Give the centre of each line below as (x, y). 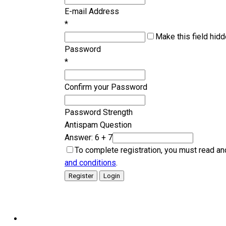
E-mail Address (92, 11)
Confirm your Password (106, 87)
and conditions (90, 162)
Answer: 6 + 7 (89, 137)
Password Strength (99, 112)
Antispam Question (98, 125)
